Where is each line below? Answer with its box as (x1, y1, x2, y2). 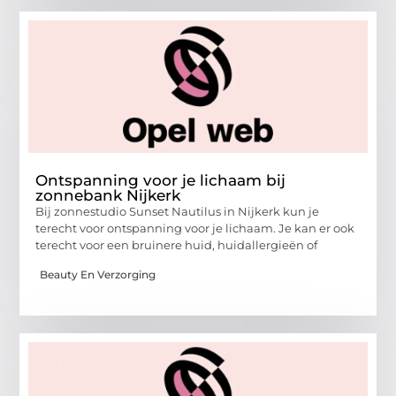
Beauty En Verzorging (40, 267, 156, 281)
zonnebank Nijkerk (35, 187, 181, 205)
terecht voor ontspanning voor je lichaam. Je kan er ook (35, 221, 355, 236)
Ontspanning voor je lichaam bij (35, 171, 286, 190)
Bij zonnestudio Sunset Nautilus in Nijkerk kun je (35, 204, 320, 219)
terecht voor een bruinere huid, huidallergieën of (35, 238, 318, 253)
